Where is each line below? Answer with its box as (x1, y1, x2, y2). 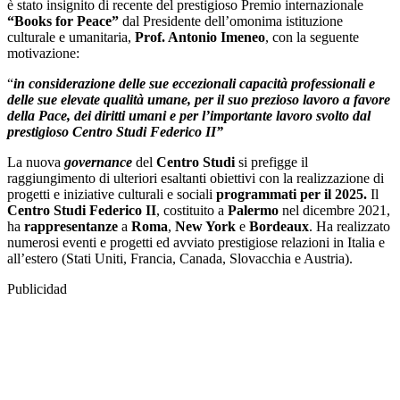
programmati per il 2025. (216, 187, 367, 203)
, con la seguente (265, 29, 359, 46)
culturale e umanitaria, (7, 29, 135, 46)
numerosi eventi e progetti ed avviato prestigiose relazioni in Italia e (7, 235, 385, 251)
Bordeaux (249, 219, 309, 235)
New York (175, 219, 236, 235)
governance (61, 154, 132, 171)
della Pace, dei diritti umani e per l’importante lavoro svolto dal (7, 108, 371, 124)
